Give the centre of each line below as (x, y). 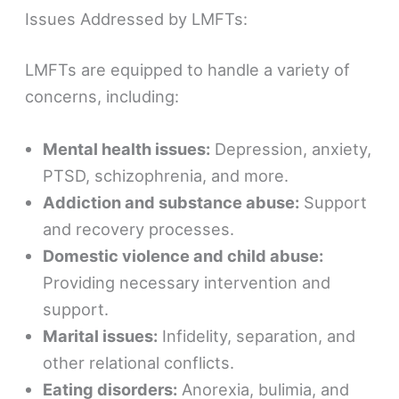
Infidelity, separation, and (257, 336)
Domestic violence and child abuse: (183, 256)
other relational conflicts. (139, 363)
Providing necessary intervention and (187, 283)
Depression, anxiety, (291, 149)
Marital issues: (101, 336)
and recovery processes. (139, 229)
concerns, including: (102, 97)
